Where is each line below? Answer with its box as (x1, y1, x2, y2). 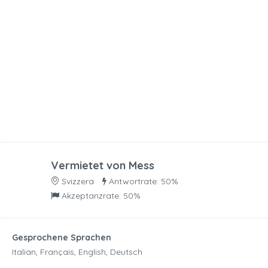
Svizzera (59, 175, 94, 187)
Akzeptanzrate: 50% (62, 190, 141, 201)
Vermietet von (51, 158, 129, 172)
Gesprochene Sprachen (12, 232, 111, 243)
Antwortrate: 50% (109, 175, 178, 187)
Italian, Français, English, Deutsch (12, 246, 142, 257)
